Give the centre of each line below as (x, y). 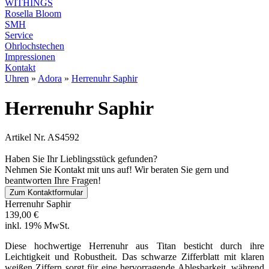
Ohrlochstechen (35, 46)
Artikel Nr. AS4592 (42, 138)
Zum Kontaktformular (46, 193)
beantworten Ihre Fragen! (53, 181)
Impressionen (30, 57)
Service (19, 35)
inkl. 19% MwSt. (37, 226)
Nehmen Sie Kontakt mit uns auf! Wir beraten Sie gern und (117, 170)
